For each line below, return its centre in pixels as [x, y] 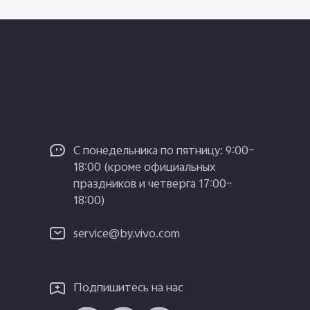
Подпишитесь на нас [128, 289]
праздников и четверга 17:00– [153, 185]
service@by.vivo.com [127, 235]
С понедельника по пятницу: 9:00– [164, 152]
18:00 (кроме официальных [144, 168]
